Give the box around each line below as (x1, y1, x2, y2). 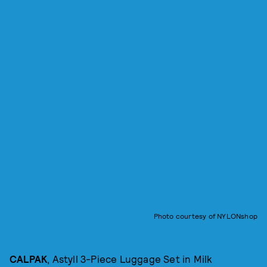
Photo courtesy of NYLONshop (153, 212, 257, 220)
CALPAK (10, 253, 48, 265)
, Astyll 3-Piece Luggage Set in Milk (47, 253, 213, 265)
